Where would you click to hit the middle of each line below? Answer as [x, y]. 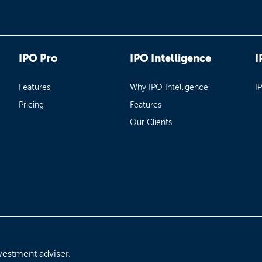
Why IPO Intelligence [169, 87]
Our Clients [151, 122]
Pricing [32, 105]
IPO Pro [38, 58]
